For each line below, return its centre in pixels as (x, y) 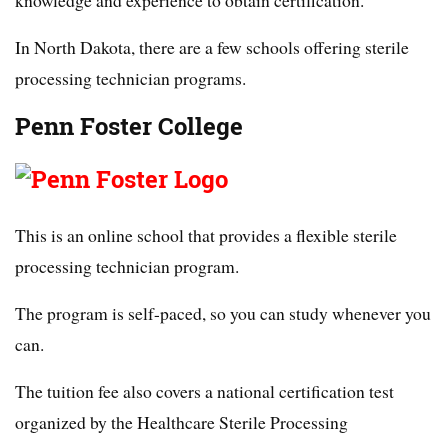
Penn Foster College (129, 127)
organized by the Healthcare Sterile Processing (181, 422)
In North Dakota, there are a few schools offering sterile (212, 47)
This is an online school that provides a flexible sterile (206, 235)
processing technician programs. (130, 78)
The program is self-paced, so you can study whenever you (223, 313)
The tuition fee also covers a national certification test (204, 391)
